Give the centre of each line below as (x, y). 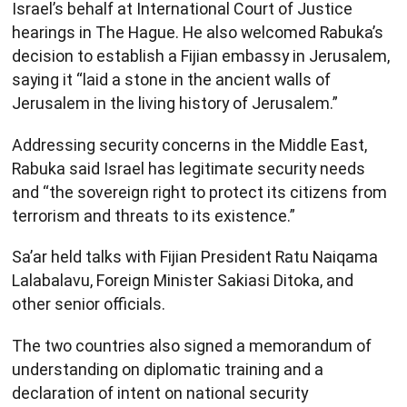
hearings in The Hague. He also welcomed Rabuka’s (198, 33)
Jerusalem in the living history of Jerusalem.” (175, 104)
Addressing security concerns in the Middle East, (189, 144)
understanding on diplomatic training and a (168, 369)
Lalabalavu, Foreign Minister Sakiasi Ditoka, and (183, 281)
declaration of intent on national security (160, 392)
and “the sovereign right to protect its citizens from (199, 192)
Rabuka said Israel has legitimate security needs (189, 168)
